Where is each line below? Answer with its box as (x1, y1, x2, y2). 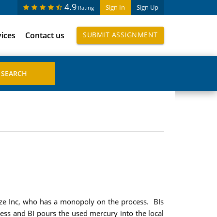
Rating (77, 4, 94, 11)
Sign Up (136, 3, 158, 12)
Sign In (105, 3, 125, 12)
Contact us (25, 30, 64, 41)
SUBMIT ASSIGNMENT (83, 30, 158, 39)
